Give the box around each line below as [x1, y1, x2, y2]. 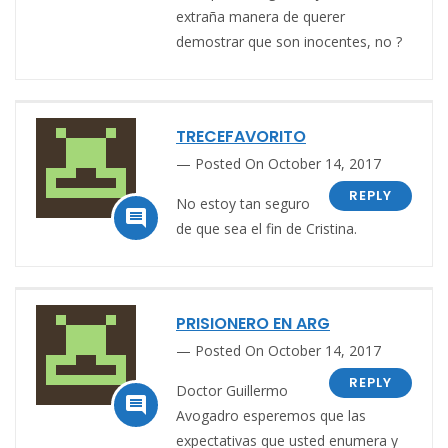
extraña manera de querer [176, 7, 345, 27]
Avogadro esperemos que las [176, 406, 366, 426]
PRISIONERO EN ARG [176, 312, 330, 336]
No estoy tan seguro [176, 194, 310, 214]
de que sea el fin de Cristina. [176, 219, 357, 239]
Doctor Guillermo [176, 381, 288, 401]
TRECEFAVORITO [176, 125, 306, 149]
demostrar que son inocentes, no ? [176, 32, 402, 52]
